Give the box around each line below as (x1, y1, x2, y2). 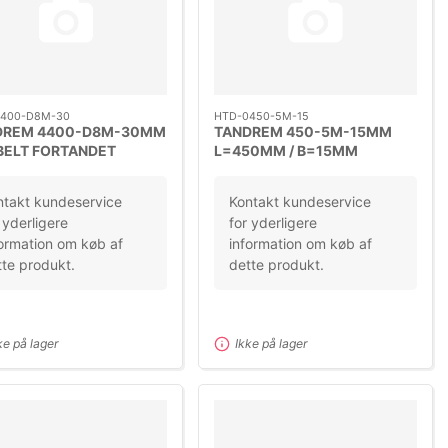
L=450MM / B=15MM (214, 141, 359, 159)
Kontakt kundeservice (229, 192, 372, 210)
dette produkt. (229, 255, 325, 273)
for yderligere (229, 213, 318, 231)
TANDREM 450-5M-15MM (214, 122, 393, 140)
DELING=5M (214, 160, 299, 178)
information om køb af (229, 234, 373, 252)
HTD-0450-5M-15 (214, 108, 310, 123)
